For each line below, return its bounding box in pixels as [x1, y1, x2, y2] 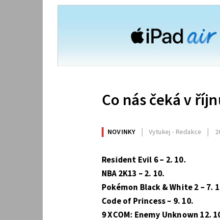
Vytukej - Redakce [148, 127, 202, 137]
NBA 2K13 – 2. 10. [102, 167, 165, 180]
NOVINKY [108, 127, 136, 137]
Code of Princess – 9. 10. [102, 195, 193, 207]
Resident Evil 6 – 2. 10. [102, 154, 186, 166]
